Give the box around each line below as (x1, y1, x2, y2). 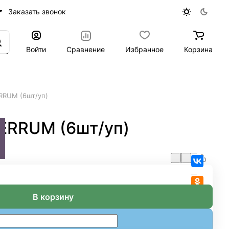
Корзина (184, 44, 213, 54)
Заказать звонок (8, 7, 66, 16)
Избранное (125, 44, 164, 54)
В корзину (33, 191, 74, 202)
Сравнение (66, 44, 105, 54)
